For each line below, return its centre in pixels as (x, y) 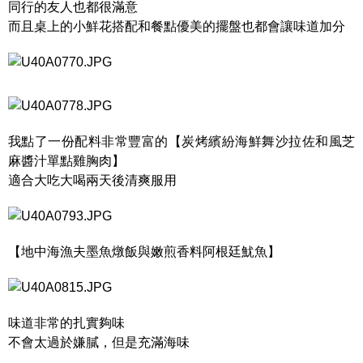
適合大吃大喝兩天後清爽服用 (92, 180)
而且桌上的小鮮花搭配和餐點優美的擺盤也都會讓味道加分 (177, 26)
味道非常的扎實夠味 (66, 323)
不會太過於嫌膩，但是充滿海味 (99, 342)
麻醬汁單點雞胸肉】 (66, 161)
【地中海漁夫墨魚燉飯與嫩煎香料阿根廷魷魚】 (144, 252)
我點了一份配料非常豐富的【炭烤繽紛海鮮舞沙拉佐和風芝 (181, 141)
